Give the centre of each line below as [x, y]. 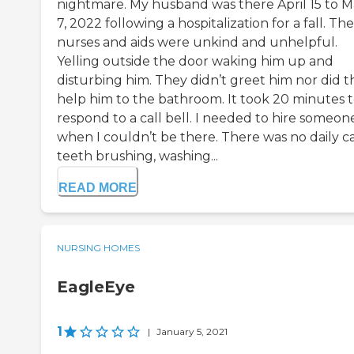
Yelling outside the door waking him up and [195, 62]
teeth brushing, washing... [137, 156]
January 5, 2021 [192, 332]
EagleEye [96, 287]
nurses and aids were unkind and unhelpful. [197, 43]
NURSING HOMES [98, 248]
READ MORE [98, 188]
